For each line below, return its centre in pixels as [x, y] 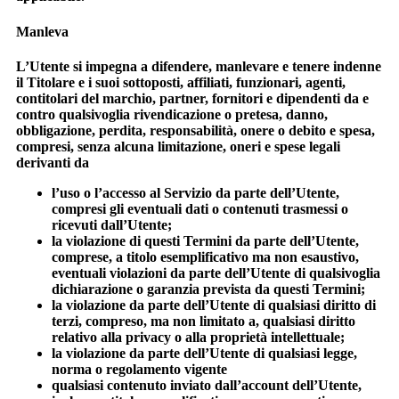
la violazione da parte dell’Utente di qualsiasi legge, [204, 353]
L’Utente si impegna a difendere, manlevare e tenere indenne [199, 66]
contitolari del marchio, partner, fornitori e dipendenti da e [192, 98]
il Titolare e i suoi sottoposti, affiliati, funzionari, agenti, [181, 82]
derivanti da [53, 162]
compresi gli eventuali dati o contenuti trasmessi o [200, 208]
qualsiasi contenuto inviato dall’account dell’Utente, [207, 385]
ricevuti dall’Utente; [112, 224]
